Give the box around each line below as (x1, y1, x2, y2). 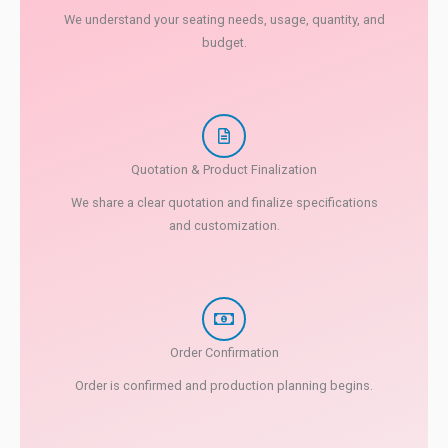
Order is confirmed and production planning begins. (75, 377, 373, 393)
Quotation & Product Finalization (131, 161, 317, 177)
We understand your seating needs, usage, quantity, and (63, 11, 385, 27)
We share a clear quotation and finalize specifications (70, 194, 378, 210)
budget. (201, 34, 247, 50)
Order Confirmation (169, 344, 279, 360)
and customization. (168, 217, 280, 233)
